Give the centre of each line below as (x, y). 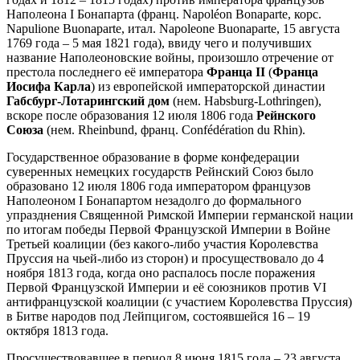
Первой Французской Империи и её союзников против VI (166, 287)
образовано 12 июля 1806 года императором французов (159, 186)
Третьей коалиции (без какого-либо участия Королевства (162, 243)
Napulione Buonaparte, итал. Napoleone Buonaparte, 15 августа (173, 28)
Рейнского (286, 115)
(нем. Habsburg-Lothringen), (245, 100)
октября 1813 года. (57, 330)
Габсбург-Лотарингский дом (88, 100)
